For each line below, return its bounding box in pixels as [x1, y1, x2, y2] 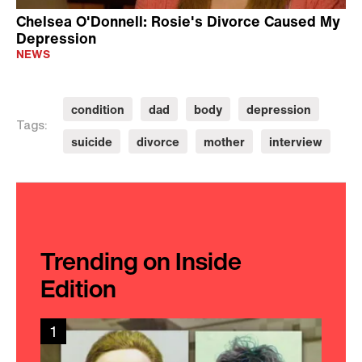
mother [204, 133, 245, 150]
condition [71, 100, 124, 118]
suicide [71, 133, 112, 150]
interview [269, 133, 322, 150]
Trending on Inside [40, 243, 242, 279]
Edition [40, 271, 116, 306]
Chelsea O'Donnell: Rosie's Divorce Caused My [16, 11, 340, 32]
